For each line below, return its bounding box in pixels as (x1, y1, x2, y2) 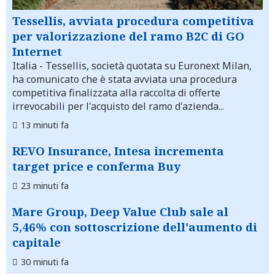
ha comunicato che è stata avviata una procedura (12, 72, 237, 87)
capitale (12, 234, 61, 250)
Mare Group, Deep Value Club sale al (12, 204, 228, 220)
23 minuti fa (21, 180, 69, 192)
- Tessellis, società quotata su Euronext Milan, (37, 59, 252, 73)
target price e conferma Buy (12, 158, 180, 174)
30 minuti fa (21, 256, 69, 268)
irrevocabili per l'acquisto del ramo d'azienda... (12, 99, 224, 114)
